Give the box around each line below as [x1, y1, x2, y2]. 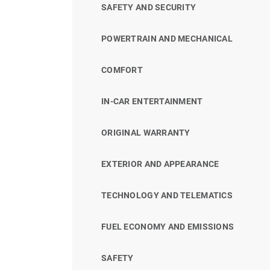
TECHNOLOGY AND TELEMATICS [101, 190, 233, 200]
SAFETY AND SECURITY [101, 2, 196, 12]
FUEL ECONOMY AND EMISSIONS [101, 221, 234, 231]
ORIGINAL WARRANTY [101, 127, 190, 137]
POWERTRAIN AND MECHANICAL [101, 33, 233, 43]
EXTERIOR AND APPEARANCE [101, 159, 219, 169]
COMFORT [101, 64, 143, 75]
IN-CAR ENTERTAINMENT [101, 96, 203, 106]
